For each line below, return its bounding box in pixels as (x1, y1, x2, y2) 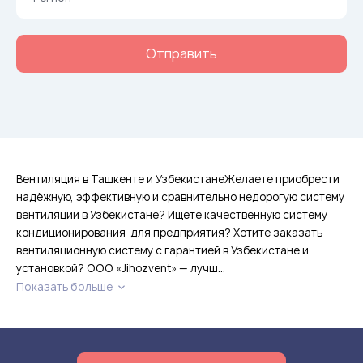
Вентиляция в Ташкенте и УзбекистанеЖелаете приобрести (16, 171, 340, 186)
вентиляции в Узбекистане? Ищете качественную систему (16, 207, 327, 222)
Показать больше (16, 279, 115, 294)
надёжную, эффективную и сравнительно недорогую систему (16, 189, 344, 204)
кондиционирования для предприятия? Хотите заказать (16, 224, 322, 240)
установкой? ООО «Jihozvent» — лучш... (16, 260, 225, 275)
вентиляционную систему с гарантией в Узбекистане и (16, 242, 309, 258)
